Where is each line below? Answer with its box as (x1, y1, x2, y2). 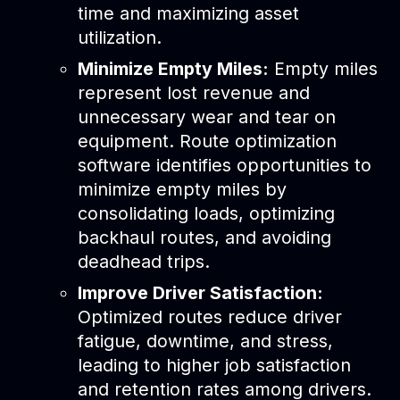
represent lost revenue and (77, 81, 310, 104)
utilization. (77, 26, 162, 48)
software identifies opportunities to (77, 154, 371, 176)
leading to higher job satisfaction (77, 354, 351, 376)
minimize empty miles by (77, 178, 287, 200)
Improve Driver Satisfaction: (77, 281, 323, 304)
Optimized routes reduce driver (77, 305, 342, 328)
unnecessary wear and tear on (77, 105, 336, 128)
